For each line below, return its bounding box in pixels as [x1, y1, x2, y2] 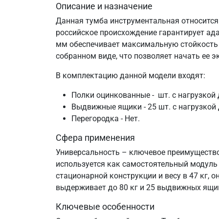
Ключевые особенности [56, 201, 154, 212]
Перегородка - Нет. [71, 114, 140, 123]
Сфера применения [56, 132, 135, 143]
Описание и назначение [56, 1, 153, 11]
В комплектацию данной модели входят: [56, 71, 205, 80]
